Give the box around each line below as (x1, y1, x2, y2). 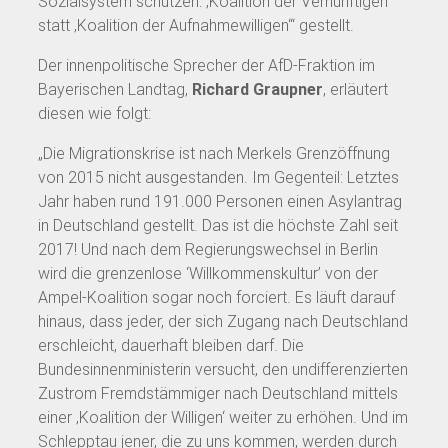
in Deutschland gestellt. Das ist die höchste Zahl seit (38, 215, 398, 235)
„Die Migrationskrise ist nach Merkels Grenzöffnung (38, 143, 390, 163)
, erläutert (323, 79, 388, 99)
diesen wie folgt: (38, 103, 151, 123)
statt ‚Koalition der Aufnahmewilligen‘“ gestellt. (38, 15, 354, 35)
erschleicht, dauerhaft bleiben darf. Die (38, 335, 304, 355)
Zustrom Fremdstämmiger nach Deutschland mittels (38, 383, 398, 403)
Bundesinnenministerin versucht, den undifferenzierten (38, 359, 408, 379)
